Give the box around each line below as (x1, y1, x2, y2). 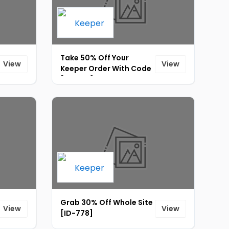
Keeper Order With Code (60, 63, 151, 74)
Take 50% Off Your (60, 53, 129, 63)
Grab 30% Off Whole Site (60, 197, 153, 208)
